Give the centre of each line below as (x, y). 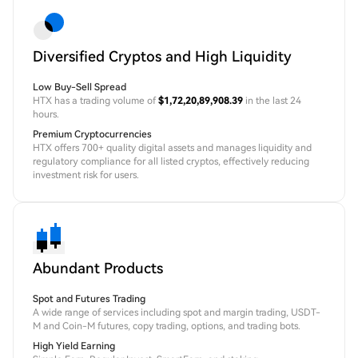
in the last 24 (272, 101)
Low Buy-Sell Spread (80, 88)
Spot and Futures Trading (89, 299)
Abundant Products (98, 268)
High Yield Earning (74, 346)
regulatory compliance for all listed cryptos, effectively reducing (171, 162)
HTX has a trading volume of (95, 101)
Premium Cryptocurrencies (92, 135)
